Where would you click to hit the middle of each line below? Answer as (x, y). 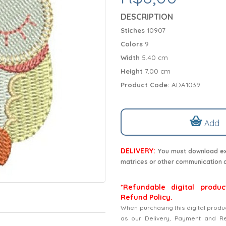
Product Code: (145, 84)
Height (133, 71)
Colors (133, 44)
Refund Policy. (147, 197)
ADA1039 (185, 84)
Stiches (134, 30)
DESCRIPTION (147, 16)
